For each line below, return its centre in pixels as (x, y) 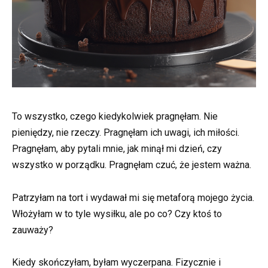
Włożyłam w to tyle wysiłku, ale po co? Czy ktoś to (117, 214)
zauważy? (33, 230)
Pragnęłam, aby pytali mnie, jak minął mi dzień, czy (117, 149)
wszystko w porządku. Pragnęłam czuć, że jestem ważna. (132, 165)
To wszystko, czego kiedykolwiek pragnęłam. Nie (115, 117)
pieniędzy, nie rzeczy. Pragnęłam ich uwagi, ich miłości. (126, 133)
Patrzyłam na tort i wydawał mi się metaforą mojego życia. (133, 197)
